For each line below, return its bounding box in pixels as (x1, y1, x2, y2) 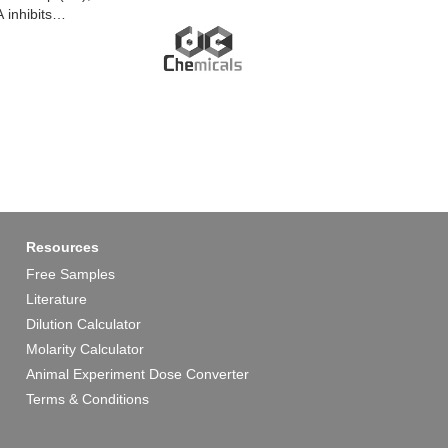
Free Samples (26, 266, 115, 283)
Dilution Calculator (26, 316, 141, 333)
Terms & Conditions (26, 391, 149, 408)
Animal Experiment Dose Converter (26, 366, 249, 383)
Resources (26, 239, 99, 256)
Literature (26, 291, 87, 308)
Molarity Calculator (26, 341, 144, 358)
